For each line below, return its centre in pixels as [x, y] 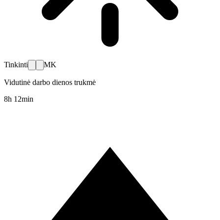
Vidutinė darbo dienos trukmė [50, 82]
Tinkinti [16, 65]
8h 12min [19, 99]
